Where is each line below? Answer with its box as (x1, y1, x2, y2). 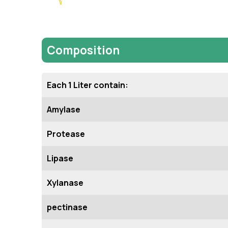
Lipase (47, 153, 73, 164)
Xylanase (47, 177, 83, 188)
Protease (47, 128, 85, 139)
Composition (47, 42, 120, 58)
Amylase (47, 104, 80, 115)
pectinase (47, 202, 88, 213)
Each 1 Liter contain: (47, 79, 128, 91)
